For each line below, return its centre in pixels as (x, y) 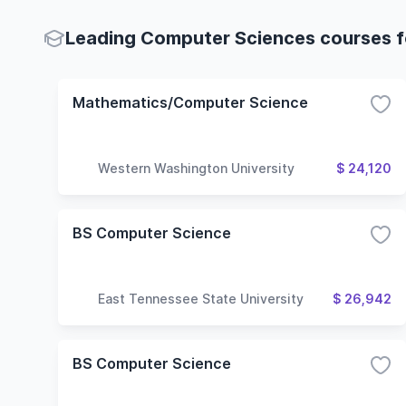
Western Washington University (196, 168)
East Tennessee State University (201, 298)
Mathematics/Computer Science (190, 102)
